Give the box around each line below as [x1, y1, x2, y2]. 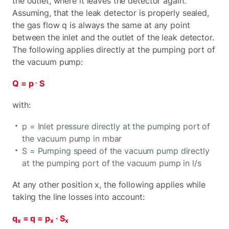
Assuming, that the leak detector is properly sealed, [12, 7, 209, 18]
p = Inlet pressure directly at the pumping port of [22, 121, 211, 131]
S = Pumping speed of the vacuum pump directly [22, 145, 210, 156]
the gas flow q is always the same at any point [12, 19, 190, 30]
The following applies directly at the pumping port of [12, 44, 215, 55]
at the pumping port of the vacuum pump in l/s [22, 157, 201, 168]
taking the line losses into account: [12, 191, 145, 202]
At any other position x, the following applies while [12, 179, 205, 190]
